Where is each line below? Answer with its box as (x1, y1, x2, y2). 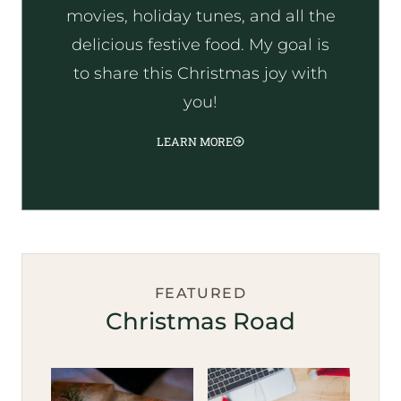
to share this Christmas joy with (73, 63, 328, 83)
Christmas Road (106, 306, 295, 336)
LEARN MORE (157, 133, 234, 149)
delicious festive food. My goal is (72, 34, 329, 55)
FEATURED (154, 284, 247, 302)
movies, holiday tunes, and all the (65, 5, 336, 26)
